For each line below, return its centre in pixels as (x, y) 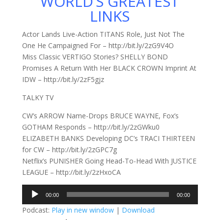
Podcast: (37, 210)
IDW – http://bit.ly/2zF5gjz (63, 79)
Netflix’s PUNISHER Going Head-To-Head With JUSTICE (109, 161)
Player (31, 201)
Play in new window (82, 210)
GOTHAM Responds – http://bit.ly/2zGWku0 (91, 127)
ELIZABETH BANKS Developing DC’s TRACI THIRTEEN (108, 138)
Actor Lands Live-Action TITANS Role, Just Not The (103, 34)
